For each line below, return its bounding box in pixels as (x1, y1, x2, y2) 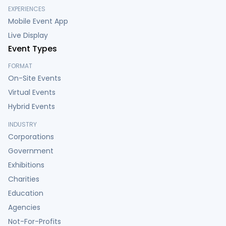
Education (8, 188, 43, 198)
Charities (8, 174, 39, 184)
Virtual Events (8, 87, 55, 97)
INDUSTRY (8, 120, 37, 129)
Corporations (8, 131, 54, 142)
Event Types (8, 42, 57, 54)
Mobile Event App (8, 16, 68, 26)
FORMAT (8, 61, 32, 70)
